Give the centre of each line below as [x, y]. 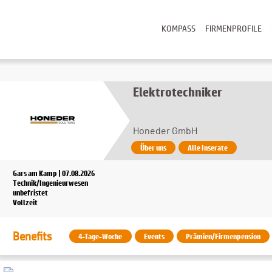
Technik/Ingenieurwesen [50, 182]
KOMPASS [178, 28]
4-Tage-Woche [101, 236]
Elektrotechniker [177, 91]
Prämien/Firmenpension [223, 236]
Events [155, 236]
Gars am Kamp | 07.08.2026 [53, 173]
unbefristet [30, 192]
